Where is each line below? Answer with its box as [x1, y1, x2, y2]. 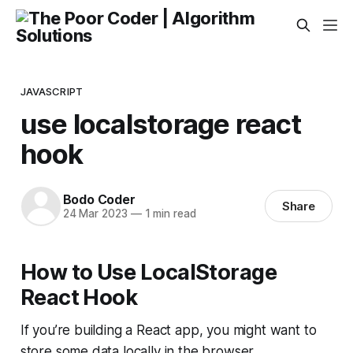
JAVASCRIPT [20, 84, 84, 98]
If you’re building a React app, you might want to [20, 321, 317, 338]
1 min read [141, 207, 196, 221]
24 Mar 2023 [62, 207, 128, 221]
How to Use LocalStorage [20, 258, 277, 285]
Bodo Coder [62, 191, 136, 208]
